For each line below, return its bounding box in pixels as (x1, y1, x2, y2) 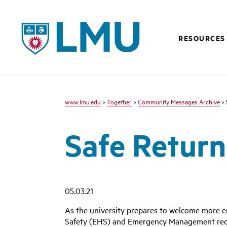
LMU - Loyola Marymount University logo (16, 18, 162, 29)
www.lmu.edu (65, 97, 101, 106)
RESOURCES (178, 32, 225, 43)
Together (107, 97, 132, 106)
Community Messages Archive (138, 97, 220, 106)
